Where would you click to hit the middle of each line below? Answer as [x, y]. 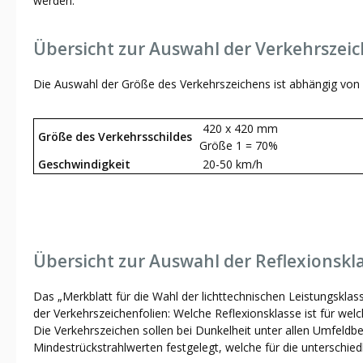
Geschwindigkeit [83, 164]
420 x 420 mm [239, 128]
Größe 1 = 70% [239, 145]
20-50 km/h [231, 164]
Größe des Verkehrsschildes [113, 136]
